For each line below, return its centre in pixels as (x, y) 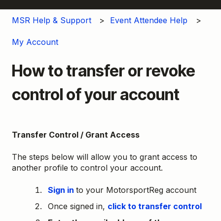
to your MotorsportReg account (136, 190)
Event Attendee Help (149, 20)
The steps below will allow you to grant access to (105, 157)
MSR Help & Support (52, 20)
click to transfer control (155, 206)
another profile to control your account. (87, 168)
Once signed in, (78, 206)
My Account (35, 42)
